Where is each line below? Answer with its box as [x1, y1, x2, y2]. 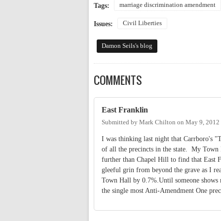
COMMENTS [94, 72, 142, 88]
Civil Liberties [123, 19, 162, 27]
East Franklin [102, 105, 148, 114]
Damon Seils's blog [101, 42, 152, 49]
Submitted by [102, 119, 139, 126]
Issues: [94, 20, 115, 28]
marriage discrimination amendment [119, 1, 216, 8]
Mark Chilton [139, 119, 176, 126]
